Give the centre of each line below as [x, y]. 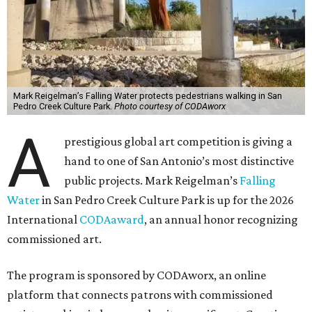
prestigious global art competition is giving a [179, 142]
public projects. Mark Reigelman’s [152, 181]
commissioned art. [54, 239]
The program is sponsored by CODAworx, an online [136, 275]
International [43, 220]
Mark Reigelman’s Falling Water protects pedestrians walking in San [147, 96]
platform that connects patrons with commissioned [140, 295]
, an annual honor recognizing [221, 220]
